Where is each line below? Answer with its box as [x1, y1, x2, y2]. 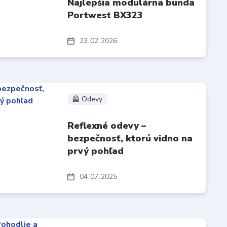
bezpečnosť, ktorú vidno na [67, 132, 193, 144]
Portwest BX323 [67, 9, 143, 21]
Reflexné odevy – [67, 119, 146, 132]
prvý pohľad [67, 144, 124, 157]
